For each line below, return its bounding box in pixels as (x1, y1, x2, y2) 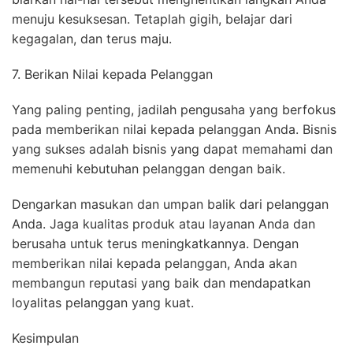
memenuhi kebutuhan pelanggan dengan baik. (12, 161, 285, 177)
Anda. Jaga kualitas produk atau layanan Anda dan (12, 216, 315, 232)
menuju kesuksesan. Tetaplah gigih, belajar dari (12, 11, 292, 28)
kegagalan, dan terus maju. (12, 31, 172, 47)
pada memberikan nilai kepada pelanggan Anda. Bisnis (12, 121, 336, 138)
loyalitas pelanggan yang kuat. (12, 295, 194, 311)
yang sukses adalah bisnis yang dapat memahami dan (12, 141, 333, 158)
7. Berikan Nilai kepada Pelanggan (12, 66, 213, 83)
